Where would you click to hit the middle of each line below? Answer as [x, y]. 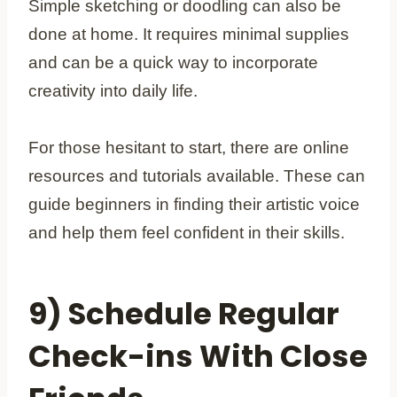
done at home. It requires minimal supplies [189, 34]
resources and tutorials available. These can [197, 175]
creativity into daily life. [113, 90]
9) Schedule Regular [184, 313]
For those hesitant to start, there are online [189, 147]
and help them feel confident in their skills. [187, 232]
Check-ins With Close [198, 356]
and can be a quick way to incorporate [173, 62]
